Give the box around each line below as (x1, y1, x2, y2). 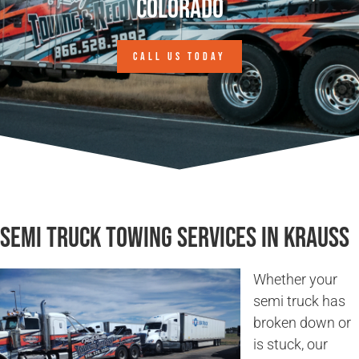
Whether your (253, 271, 337, 288)
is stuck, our (253, 336, 328, 353)
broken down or (253, 314, 351, 332)
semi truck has (253, 292, 345, 310)
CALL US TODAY (133, 49, 226, 63)
